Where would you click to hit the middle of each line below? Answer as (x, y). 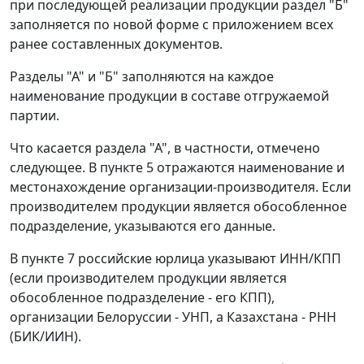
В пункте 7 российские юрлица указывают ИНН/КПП (175, 259)
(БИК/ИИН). (45, 337)
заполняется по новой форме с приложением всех (171, 25)
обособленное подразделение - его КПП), (142, 298)
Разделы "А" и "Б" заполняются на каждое (142, 77)
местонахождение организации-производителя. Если (180, 187)
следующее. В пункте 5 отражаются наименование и (177, 168)
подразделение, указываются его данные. (143, 226)
